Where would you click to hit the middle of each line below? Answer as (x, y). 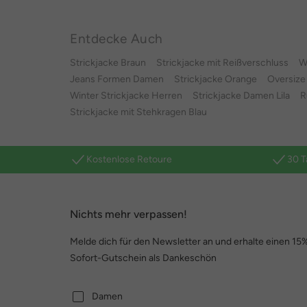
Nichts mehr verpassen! (128, 214)
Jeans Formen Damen (117, 79)
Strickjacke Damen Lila (241, 96)
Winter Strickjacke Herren (126, 96)
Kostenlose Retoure (129, 159)
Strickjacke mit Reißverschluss (222, 63)
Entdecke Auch (116, 38)
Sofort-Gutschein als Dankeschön (143, 258)
